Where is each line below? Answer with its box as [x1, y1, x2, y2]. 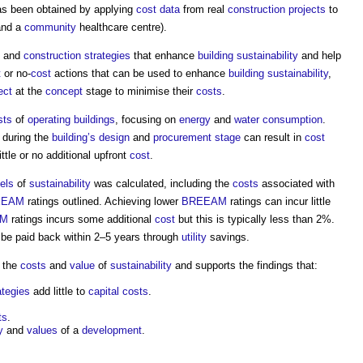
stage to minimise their [83, 85, 196, 97]
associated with [258, 177, 335, 190]
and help [298, 49, 341, 62]
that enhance [130, 49, 198, 62]
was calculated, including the [91, 177, 233, 190]
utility [181, 231, 207, 243]
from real [180, 3, 228, 15]
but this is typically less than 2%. [175, 213, 335, 225]
